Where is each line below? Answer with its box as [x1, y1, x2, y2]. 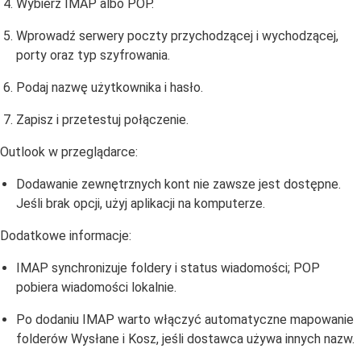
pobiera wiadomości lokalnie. [16, 280, 176, 295]
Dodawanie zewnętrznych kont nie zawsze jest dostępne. [16, 176, 341, 192]
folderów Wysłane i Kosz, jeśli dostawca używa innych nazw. [16, 331, 355, 346]
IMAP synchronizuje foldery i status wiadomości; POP [16, 260, 320, 276]
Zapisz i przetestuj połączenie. [16, 112, 189, 127]
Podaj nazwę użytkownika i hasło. [16, 80, 203, 95]
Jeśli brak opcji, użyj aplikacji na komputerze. [16, 196, 265, 211]
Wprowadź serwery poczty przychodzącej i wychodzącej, [16, 28, 338, 44]
